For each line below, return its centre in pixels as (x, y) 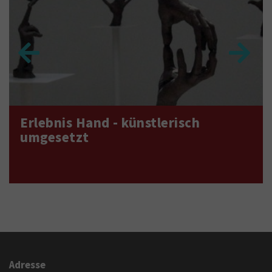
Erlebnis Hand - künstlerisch (110, 122)
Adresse (27, 264)
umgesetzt (55, 137)
